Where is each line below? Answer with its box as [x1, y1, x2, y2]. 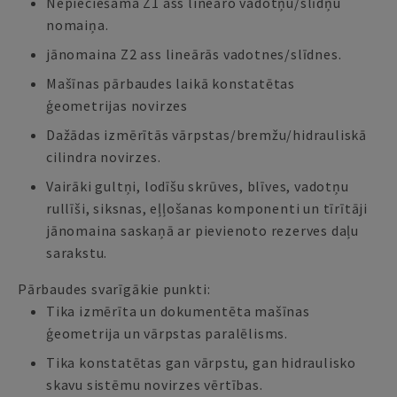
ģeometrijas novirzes [46, 97, 188, 114]
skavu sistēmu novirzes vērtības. [46, 376, 263, 393]
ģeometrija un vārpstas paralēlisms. [46, 324, 288, 342]
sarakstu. [46, 244, 108, 261]
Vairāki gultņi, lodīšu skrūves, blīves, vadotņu [46, 177, 349, 195]
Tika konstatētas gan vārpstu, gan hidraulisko [46, 354, 357, 371]
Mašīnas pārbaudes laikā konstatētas [46, 74, 295, 92]
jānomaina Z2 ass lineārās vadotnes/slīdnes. [46, 45, 342, 63]
